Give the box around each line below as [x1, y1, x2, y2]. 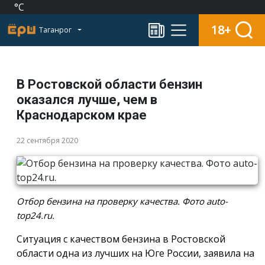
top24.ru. [17, 209, 54, 221]
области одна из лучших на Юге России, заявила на [17, 247, 254, 260]
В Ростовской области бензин [17, 77, 202, 92]
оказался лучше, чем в [17, 92, 157, 107]
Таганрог [39, 25, 73, 35]
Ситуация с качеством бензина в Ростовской [17, 232, 225, 245]
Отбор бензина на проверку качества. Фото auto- [17, 195, 228, 207]
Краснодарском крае [17, 108, 147, 122]
